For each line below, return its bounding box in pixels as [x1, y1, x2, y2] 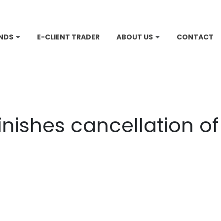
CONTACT [177, 32, 214, 42]
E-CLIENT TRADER [37, 32, 100, 42]
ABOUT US [116, 32, 153, 42]
